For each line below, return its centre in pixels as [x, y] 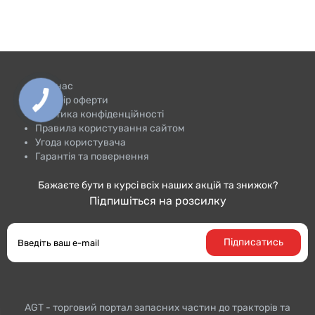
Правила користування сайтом [110, 128]
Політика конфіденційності [99, 114]
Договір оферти [72, 100]
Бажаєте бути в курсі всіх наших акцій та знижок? [157, 185]
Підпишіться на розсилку [157, 201]
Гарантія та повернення [92, 156]
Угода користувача [81, 142]
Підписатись [253, 242]
